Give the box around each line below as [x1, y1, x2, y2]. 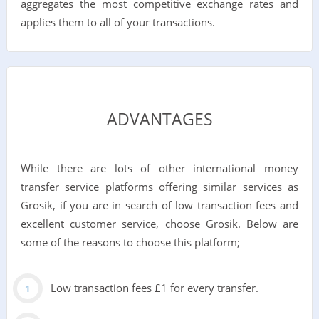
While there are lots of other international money [20, 161, 299, 176]
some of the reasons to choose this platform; [20, 235, 240, 250]
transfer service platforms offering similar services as [20, 179, 299, 194]
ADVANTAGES [106, 108, 213, 131]
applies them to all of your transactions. [20, 14, 215, 29]
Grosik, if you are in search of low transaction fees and [20, 198, 299, 213]
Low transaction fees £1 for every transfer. [50, 281, 258, 296]
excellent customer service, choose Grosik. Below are [20, 216, 299, 231]
